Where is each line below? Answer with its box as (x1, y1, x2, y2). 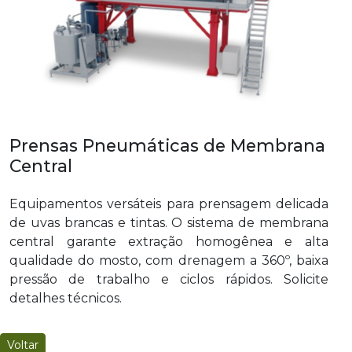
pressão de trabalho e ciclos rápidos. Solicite (9, 272, 328, 288)
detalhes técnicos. (9, 291, 122, 306)
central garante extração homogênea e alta (9, 234, 328, 250)
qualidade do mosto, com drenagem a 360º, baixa (9, 253, 328, 269)
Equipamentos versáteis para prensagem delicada (9, 196, 328, 212)
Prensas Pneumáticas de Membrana (9, 135, 325, 156)
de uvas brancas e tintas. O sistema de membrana (9, 215, 328, 231)
